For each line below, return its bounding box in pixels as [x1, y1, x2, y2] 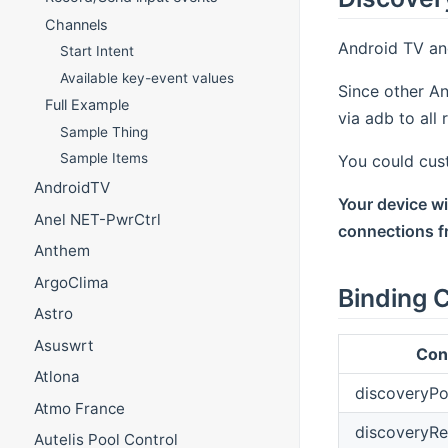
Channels [45, 15, 109, 33]
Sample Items [60, 150, 149, 167]
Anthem [33, 241, 90, 261]
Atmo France [33, 398, 125, 418]
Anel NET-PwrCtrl [33, 209, 161, 229]
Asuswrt [33, 335, 94, 355]
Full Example [45, 96, 130, 114]
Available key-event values [60, 69, 235, 86]
